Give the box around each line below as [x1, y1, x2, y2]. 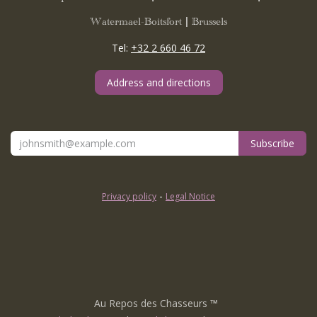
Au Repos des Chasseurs [93, 296, 210, 311]
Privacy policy [102, 190, 156, 203]
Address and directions [106, 76, 211, 90]
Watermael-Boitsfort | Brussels [90, 18, 227, 31]
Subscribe [250, 137, 294, 151]
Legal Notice [166, 190, 215, 203]
